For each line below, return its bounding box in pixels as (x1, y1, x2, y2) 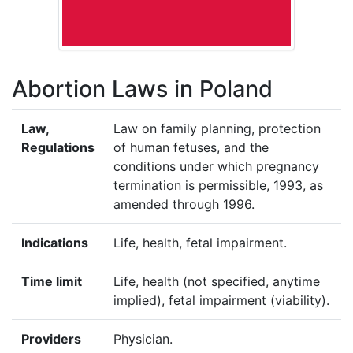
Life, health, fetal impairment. (113, 234, 287, 251)
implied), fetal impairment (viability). (113, 292, 329, 308)
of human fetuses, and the (113, 139, 269, 155)
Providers (21, 330, 81, 347)
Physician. (113, 330, 173, 347)
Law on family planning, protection (113, 120, 321, 136)
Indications (21, 234, 88, 251)
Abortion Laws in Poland (12, 74, 273, 102)
